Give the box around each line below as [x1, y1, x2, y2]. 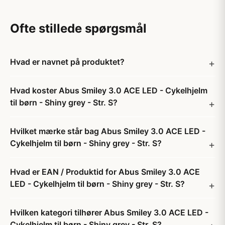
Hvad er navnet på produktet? [10, 57, 125, 67]
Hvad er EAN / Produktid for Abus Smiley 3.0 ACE [10, 167, 200, 177]
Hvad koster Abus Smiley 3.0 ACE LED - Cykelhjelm [10, 85, 207, 95]
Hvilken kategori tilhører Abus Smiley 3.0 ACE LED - [10, 207, 208, 217]
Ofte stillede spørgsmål [10, 21, 147, 36]
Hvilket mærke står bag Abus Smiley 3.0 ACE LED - [10, 126, 205, 136]
